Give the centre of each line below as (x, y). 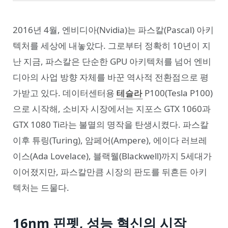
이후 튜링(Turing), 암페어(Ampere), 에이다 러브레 (110, 140)
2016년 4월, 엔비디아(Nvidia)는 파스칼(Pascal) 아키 (113, 30)
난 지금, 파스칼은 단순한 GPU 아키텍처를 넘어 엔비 (112, 62)
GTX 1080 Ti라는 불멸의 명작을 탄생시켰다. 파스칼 (111, 125)
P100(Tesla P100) (178, 93)
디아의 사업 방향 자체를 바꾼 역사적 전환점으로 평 (111, 77)
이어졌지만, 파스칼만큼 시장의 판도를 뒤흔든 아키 (110, 172)
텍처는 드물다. (41, 188)
